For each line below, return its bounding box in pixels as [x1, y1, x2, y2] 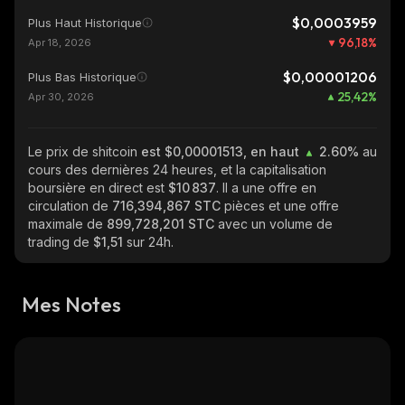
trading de [28, 234, 93, 250]
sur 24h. [127, 234, 174, 250]
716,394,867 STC [112, 198, 224, 213]
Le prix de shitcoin [28, 144, 141, 159]
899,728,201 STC [107, 216, 218, 231]
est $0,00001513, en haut [141, 144, 303, 159]
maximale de [28, 216, 107, 231]
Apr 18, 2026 [28, 36, 91, 49]
